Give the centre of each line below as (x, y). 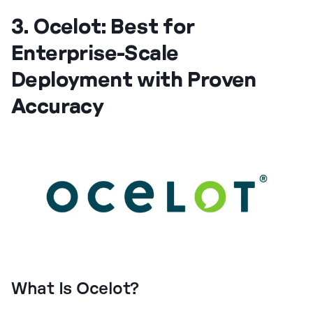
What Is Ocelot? (75, 289)
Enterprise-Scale (95, 52)
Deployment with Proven (134, 78)
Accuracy (58, 105)
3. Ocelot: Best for (103, 25)
